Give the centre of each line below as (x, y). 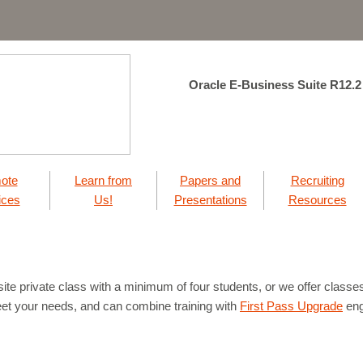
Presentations (210, 200)
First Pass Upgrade (291, 306)
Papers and (210, 180)
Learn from (103, 180)
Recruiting (317, 180)
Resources (317, 200)
